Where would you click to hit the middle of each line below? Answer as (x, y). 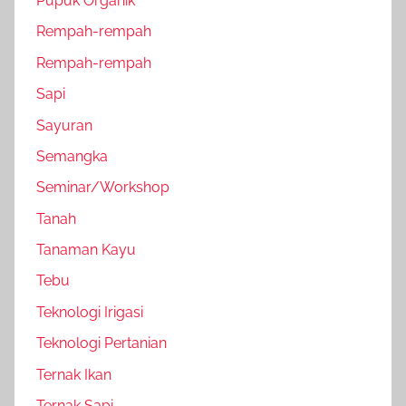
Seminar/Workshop (103, 188)
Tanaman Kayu (86, 250)
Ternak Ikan (74, 374)
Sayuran (64, 125)
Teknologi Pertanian (101, 343)
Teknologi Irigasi (90, 312)
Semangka (72, 156)
